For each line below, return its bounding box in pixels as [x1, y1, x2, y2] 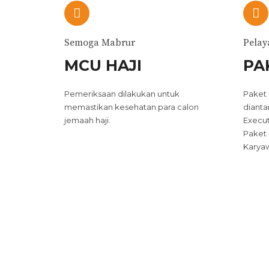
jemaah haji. [64, 115, 110, 125]
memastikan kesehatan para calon [64, 102, 199, 112]
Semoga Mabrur [64, 37, 135, 49]
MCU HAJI [64, 56, 142, 74]
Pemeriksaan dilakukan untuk [64, 89, 180, 98]
